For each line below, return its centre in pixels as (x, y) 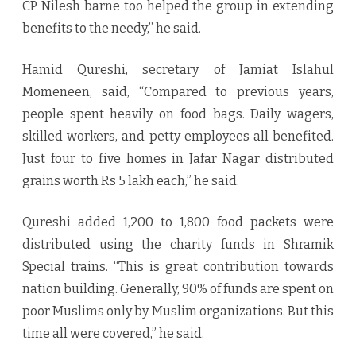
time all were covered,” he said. (113, 334)
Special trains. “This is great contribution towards (178, 267)
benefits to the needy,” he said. (112, 29)
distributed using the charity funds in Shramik (178, 245)
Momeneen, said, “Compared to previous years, (178, 92)
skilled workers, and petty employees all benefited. (178, 137)
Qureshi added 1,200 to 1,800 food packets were (178, 222)
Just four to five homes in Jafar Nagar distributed (178, 159)
